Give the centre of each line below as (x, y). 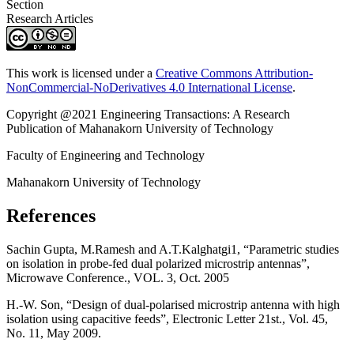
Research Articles (50, 19)
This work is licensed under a (81, 73)
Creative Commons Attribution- (234, 73)
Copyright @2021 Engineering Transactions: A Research (148, 115)
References (51, 216)
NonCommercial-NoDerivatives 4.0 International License (149, 88)
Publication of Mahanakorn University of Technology (140, 129)
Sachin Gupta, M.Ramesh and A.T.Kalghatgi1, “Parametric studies (173, 249)
